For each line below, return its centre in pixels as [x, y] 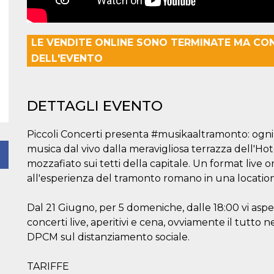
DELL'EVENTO [67, 58]
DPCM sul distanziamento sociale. [108, 237]
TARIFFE [48, 266]
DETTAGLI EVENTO [95, 106]
